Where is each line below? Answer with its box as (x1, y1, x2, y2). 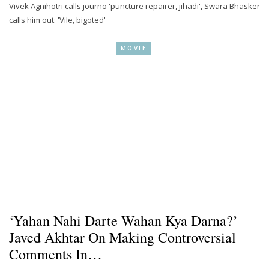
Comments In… (9, 244, 102, 264)
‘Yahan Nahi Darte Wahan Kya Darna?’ (9, 211, 238, 231)
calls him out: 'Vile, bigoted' (9, 14, 106, 25)
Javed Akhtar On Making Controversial (9, 228, 236, 247)
